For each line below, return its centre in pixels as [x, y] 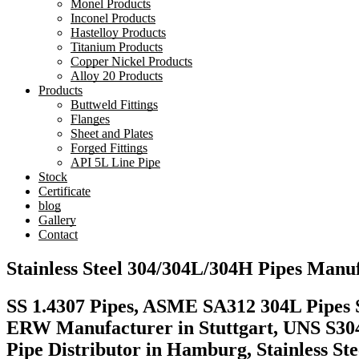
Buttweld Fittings [114, 105]
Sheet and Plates [112, 133]
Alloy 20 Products [117, 76]
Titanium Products [117, 47]
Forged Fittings [109, 148]
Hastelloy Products [118, 32]
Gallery [57, 220]
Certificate [65, 191]
